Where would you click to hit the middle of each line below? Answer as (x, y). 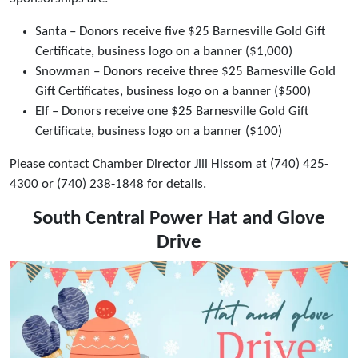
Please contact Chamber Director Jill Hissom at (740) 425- (169, 165)
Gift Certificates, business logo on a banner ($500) (173, 92)
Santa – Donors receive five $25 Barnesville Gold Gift (180, 32)
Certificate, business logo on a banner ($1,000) (164, 52)
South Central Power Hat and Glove (179, 219)
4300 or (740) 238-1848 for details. (108, 185)
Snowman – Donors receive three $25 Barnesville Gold (185, 72)
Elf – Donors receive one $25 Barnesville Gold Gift (172, 112)
